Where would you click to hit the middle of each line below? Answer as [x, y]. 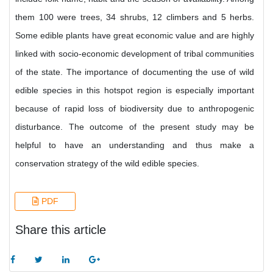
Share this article [61, 230]
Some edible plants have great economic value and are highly [135, 35]
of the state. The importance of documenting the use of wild [135, 72]
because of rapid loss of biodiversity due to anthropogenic [135, 108]
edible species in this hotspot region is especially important [135, 90]
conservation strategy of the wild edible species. [107, 163]
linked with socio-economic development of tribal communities [135, 54]
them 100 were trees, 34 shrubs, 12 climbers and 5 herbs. [135, 17]
